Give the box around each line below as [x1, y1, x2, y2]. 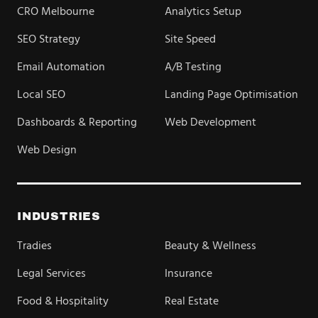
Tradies [17, 237, 52, 256]
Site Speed [165, 31, 216, 49]
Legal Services [17, 265, 86, 283]
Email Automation [17, 58, 105, 77]
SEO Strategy [17, 31, 80, 49]
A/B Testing [165, 58, 221, 77]
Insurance [165, 265, 212, 283]
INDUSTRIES [17, 210, 101, 222]
